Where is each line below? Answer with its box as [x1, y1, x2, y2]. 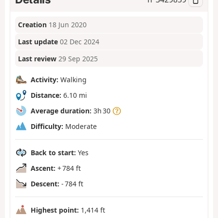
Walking [58, 74, 87, 84]
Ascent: [31, 163, 55, 173]
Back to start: [31, 147, 76, 157]
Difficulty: [31, 121, 63, 131]
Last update [18, 37, 58, 47]
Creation [18, 20, 47, 30]
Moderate [63, 121, 97, 131]
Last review [18, 54, 57, 63]
